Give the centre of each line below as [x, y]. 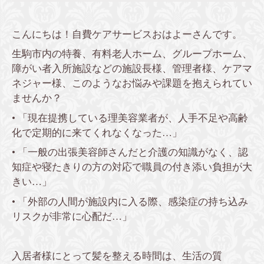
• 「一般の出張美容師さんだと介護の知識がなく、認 [130, 153]
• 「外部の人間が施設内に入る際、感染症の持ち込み [130, 202]
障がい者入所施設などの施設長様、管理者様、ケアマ [132, 69]
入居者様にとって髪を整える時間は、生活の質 [117, 256]
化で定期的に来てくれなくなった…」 [97, 133]
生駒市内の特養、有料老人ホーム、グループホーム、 [132, 54]
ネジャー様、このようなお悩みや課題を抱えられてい [132, 84]
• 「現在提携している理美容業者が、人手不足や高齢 [130, 118]
